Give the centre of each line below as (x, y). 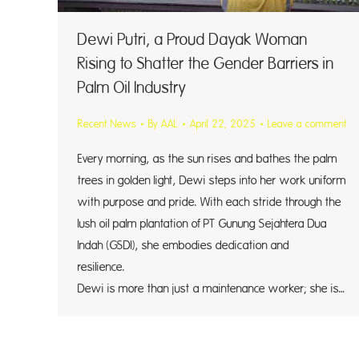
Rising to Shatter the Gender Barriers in (206, 63)
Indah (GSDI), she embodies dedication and (184, 245)
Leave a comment (307, 124)
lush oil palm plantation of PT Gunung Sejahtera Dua (202, 224)
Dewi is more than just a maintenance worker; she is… (212, 288)
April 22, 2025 (223, 124)
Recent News (107, 124)
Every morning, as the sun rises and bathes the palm (208, 159)
